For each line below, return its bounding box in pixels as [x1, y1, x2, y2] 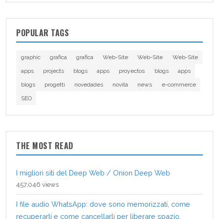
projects [43, 67, 64, 74]
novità [112, 81, 129, 88]
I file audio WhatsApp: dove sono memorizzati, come [16, 199, 190, 208]
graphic [21, 53, 41, 61]
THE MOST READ [16, 139, 73, 152]
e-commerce [161, 81, 196, 88]
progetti [44, 81, 65, 88]
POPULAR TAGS [16, 26, 69, 39]
